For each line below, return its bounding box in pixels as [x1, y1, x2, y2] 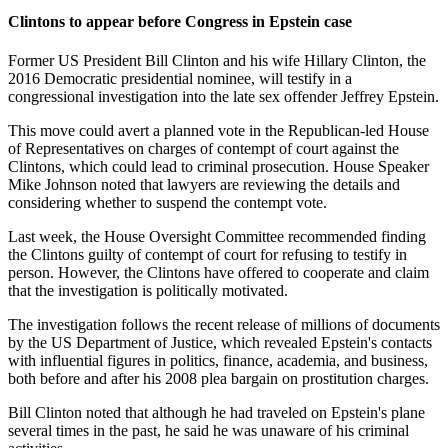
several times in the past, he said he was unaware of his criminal [8, 422, 409, 440]
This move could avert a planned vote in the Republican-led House [8, 122, 429, 140]
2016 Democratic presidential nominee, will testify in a [8, 70, 352, 88]
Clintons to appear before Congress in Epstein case [8, 13, 352, 31]
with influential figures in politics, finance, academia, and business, [8, 352, 428, 370]
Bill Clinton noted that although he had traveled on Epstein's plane [8, 404, 425, 422]
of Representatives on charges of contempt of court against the [8, 140, 399, 158]
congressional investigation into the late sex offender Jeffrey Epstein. [8, 88, 439, 106]
